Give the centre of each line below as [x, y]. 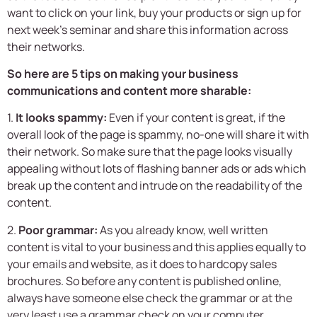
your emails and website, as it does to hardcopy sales [142, 264]
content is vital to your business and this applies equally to [156, 247]
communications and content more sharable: [129, 91]
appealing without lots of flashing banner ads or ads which [157, 169]
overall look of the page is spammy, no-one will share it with [158, 135]
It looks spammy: [61, 118]
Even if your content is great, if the [196, 118]
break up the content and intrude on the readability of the [155, 186]
